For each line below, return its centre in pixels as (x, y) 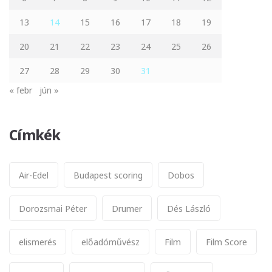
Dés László (189, 208)
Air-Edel (34, 175)
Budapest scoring (108, 175)
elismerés (38, 241)
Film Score (226, 241)
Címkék (35, 134)
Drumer (127, 208)
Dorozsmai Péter (53, 208)
